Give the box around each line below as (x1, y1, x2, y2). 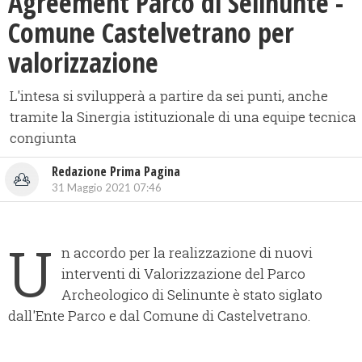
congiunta (10, 128, 77, 148)
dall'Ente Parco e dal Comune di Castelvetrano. (8, 306, 310, 326)
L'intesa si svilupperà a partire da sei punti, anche (10, 86, 328, 106)
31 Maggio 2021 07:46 (52, 181, 162, 195)
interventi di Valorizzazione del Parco (61, 264, 305, 284)
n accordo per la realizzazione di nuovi (61, 243, 313, 263)
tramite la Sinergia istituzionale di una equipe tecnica (10, 107, 356, 127)
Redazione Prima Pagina (52, 162, 180, 181)
